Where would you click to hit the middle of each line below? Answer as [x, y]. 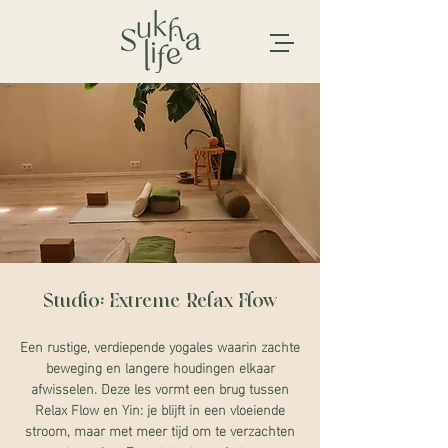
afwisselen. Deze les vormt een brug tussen [160, 387]
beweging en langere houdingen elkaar [160, 366]
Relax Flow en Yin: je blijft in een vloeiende [160, 408]
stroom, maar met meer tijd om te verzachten [160, 429]
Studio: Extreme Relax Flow [160, 301]
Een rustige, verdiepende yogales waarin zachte [160, 345]
